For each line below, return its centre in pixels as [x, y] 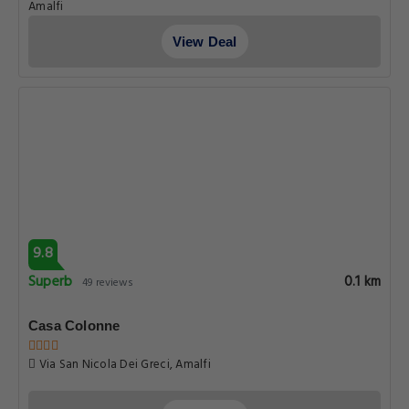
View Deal [204, 42]
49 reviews [108, 283]
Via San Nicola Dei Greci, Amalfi [123, 365]
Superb [51, 282]
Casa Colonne [74, 325]
